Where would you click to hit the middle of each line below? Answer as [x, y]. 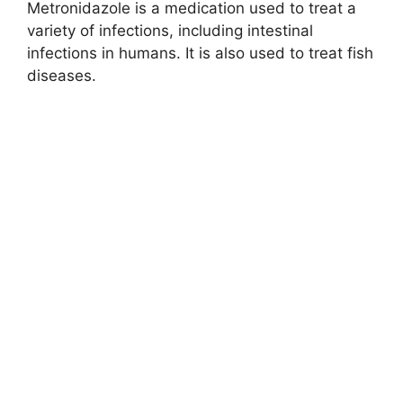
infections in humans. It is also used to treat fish [200, 54]
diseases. [62, 76]
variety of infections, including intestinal [170, 31]
